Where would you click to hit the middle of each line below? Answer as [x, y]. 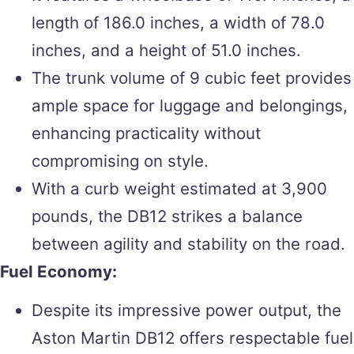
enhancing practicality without [146, 133]
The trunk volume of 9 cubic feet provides [192, 77]
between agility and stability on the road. [188, 243]
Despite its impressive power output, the [186, 310]
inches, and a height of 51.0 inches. [166, 50]
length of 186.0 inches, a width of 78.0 [178, 22]
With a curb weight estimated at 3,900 [179, 188]
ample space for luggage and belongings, [190, 105]
